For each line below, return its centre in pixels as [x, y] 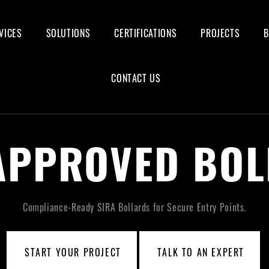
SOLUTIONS [68, 33]
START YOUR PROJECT [73, 252]
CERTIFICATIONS [146, 33]
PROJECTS [220, 33]
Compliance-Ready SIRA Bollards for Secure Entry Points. [134, 207]
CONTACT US [136, 78]
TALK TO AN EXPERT [201, 252]
